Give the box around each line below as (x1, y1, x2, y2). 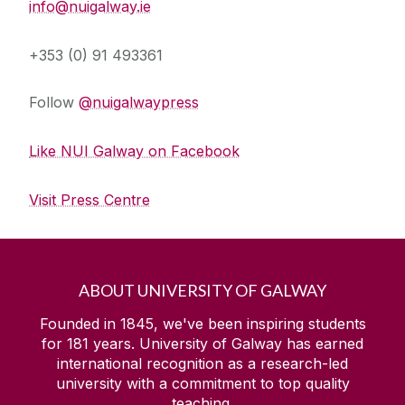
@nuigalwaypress (79, 93, 199, 112)
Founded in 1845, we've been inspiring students (39, 315, 366, 334)
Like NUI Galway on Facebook (29, 142, 240, 161)
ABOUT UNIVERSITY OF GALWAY (79, 280, 326, 301)
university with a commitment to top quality (55, 374, 350, 393)
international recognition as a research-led (57, 354, 348, 373)
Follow (29, 93, 79, 112)
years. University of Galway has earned (89, 334, 363, 353)
